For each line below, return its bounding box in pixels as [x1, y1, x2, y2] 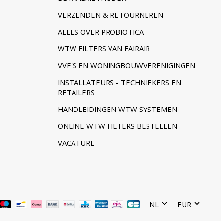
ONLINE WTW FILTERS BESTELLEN [57, 120, 177, 131]
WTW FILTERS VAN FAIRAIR [57, 43, 150, 54]
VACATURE [57, 137, 95, 147]
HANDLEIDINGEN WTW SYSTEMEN [57, 104, 177, 114]
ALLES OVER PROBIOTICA [57, 27, 144, 37]
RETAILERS [57, 87, 95, 97]
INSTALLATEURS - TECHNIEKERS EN [57, 77, 181, 87]
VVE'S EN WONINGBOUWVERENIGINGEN [57, 60, 195, 71]
